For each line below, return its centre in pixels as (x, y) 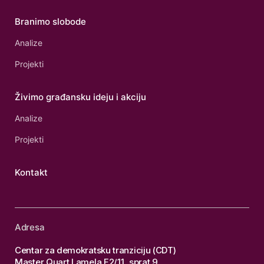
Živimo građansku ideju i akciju (80, 97)
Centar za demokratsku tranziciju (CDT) (95, 250)
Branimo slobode (50, 22)
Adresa (30, 227)
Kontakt (31, 172)
